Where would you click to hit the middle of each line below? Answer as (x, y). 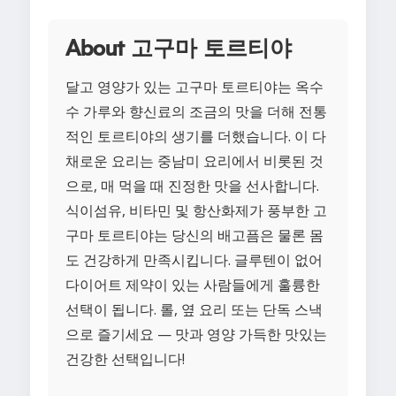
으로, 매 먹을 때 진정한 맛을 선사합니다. (192, 186)
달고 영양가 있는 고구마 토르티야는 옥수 (194, 87)
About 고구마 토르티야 (179, 49)
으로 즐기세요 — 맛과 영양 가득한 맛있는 (196, 335)
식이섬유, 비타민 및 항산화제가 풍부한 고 (196, 211)
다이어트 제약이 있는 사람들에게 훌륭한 (193, 285)
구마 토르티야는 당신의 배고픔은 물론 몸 (194, 236)
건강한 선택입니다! (125, 359)
